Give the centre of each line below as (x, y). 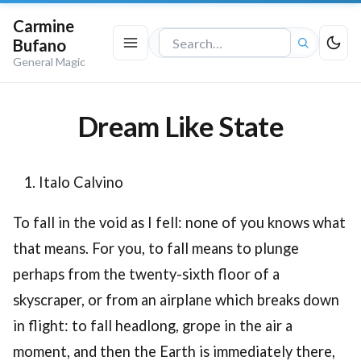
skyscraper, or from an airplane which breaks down (176, 300)
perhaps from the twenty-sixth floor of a (146, 274)
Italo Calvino (81, 182)
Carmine (44, 26)
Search (178, 52)
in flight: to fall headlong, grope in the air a (153, 326)
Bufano (39, 45)
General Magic (49, 62)
